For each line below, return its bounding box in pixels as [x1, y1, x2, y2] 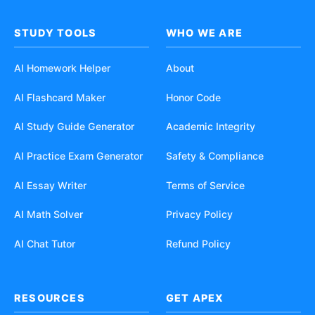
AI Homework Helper [14, 62, 110, 75]
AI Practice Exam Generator [14, 149, 143, 162]
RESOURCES [14, 291, 85, 304]
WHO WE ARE [166, 27, 243, 39]
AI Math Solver [14, 208, 83, 221]
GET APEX [166, 291, 224, 304]
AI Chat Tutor [14, 237, 75, 250]
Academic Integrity [166, 120, 255, 133]
